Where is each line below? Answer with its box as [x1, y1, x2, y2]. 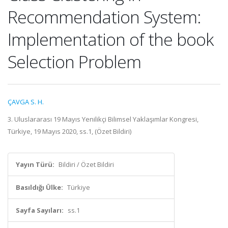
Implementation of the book [8, 27, 213, 51]
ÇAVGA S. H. [8, 97, 44, 106]
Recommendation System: [8, 5, 201, 28]
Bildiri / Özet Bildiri [59, 160, 114, 169]
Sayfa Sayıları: [16, 206, 64, 215]
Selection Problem [8, 50, 141, 73]
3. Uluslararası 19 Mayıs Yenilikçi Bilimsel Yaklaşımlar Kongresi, [8, 115, 198, 124]
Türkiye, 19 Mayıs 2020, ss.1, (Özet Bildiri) [8, 127, 131, 136]
